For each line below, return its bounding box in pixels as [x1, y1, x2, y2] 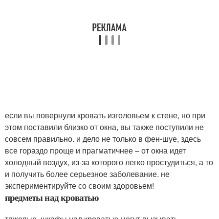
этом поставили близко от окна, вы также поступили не [5, 121, 204, 132]
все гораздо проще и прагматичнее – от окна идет [5, 144, 186, 156]
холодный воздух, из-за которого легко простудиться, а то [5, 156, 213, 168]
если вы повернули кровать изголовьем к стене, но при [5, 109, 205, 121]
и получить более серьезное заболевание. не [5, 168, 170, 179]
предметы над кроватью [5, 190, 99, 204]
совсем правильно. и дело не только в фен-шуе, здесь [5, 132, 201, 144]
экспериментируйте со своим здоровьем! [5, 179, 154, 191]
